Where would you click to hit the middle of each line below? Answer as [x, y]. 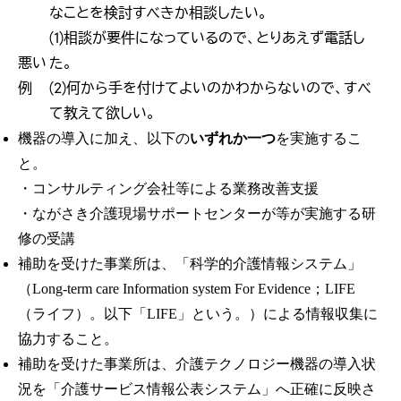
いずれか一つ [233, 139]
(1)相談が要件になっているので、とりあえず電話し [207, 38]
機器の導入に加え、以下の [104, 139]
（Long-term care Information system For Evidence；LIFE [187, 289]
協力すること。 [68, 339]
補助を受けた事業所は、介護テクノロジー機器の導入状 [197, 364]
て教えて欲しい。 [102, 114]
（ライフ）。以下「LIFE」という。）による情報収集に [198, 314]
